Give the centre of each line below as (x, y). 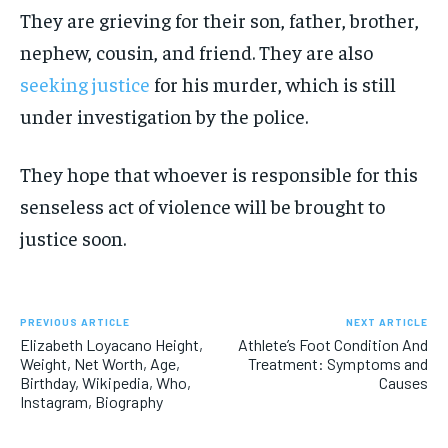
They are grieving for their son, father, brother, (219, 19)
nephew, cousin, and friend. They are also (196, 51)
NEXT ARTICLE (386, 321)
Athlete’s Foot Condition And (332, 344)
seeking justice (85, 83)
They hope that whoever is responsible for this (219, 173)
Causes (403, 382)
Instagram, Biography (91, 401)
